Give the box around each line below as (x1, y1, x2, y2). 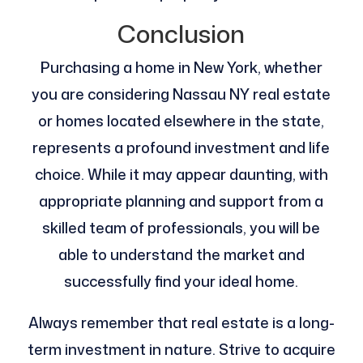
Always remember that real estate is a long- (28, 312, 335, 334)
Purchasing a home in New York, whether (40, 57, 322, 79)
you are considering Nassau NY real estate (32, 83, 331, 105)
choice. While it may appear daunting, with (34, 164, 328, 186)
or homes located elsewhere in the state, (38, 110, 325, 132)
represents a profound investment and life (32, 137, 331, 159)
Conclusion (117, 16, 246, 52)
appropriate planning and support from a (39, 190, 324, 212)
